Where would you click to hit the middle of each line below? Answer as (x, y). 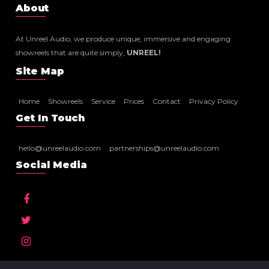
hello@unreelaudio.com (60, 148)
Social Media (52, 165)
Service (104, 101)
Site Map (40, 71)
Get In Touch (50, 118)
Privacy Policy (214, 101)
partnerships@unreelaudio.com (165, 148)
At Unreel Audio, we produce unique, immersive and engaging (123, 39)
